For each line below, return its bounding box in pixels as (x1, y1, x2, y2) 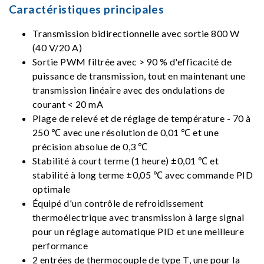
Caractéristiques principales (9, 2, 164, 16)
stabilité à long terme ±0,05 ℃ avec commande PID (32, 169, 253, 180)
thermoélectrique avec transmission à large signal (32, 212, 245, 223)
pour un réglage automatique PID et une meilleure (32, 226, 245, 237)
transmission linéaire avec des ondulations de (32, 84, 225, 95)
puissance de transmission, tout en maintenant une (32, 70, 246, 81)
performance (32, 240, 88, 251)
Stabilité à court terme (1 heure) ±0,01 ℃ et (32, 155, 219, 166)
